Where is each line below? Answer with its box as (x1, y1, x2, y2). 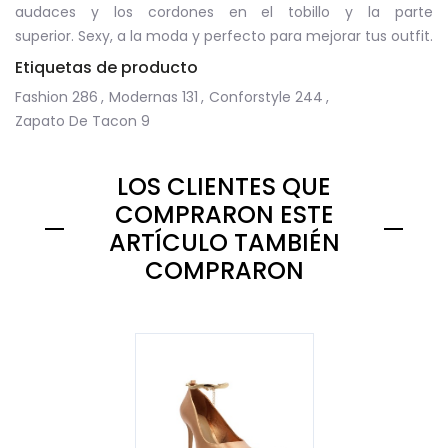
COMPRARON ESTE (114, 198, 334, 231)
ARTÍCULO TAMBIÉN (108, 226, 340, 259)
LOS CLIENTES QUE (117, 170, 331, 203)
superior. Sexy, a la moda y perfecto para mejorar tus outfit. (15, 26, 433, 46)
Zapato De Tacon (15, 111, 137, 131)
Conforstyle (209, 87, 291, 107)
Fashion (15, 87, 68, 107)
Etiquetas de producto (15, 56, 198, 79)
